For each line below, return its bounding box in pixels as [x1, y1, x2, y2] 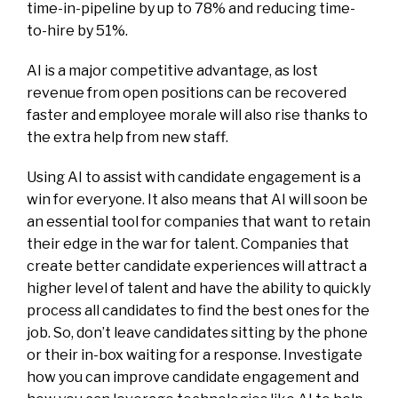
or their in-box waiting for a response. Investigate [27, 346, 362, 364]
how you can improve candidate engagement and [27, 369, 359, 386]
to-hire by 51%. [27, 22, 128, 40]
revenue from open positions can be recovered [27, 84, 346, 102]
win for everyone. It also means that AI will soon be [27, 191, 368, 209]
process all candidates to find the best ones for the [27, 302, 370, 320]
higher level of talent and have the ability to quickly [27, 280, 370, 298]
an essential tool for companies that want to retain [27, 213, 370, 231]
